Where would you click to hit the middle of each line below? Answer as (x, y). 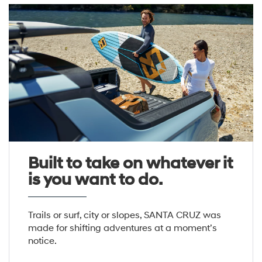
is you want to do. (95, 180)
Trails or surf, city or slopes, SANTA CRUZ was (124, 216)
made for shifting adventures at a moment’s (122, 228)
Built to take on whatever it (130, 164)
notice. (42, 241)
